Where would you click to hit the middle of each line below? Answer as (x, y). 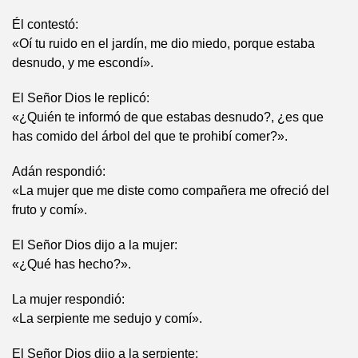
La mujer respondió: (68, 299)
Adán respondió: (59, 171)
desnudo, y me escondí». (83, 63)
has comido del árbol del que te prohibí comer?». (150, 136)
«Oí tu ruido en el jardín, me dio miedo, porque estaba (163, 44)
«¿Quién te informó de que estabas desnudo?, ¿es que (168, 117)
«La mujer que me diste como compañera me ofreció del (171, 191)
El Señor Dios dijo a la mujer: (95, 245)
